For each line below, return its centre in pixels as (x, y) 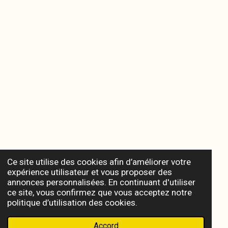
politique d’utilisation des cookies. (72, 202)
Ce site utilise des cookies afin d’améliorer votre (99, 162)
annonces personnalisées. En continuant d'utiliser (101, 182)
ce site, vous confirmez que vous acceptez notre (99, 192)
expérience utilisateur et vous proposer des (89, 172)
